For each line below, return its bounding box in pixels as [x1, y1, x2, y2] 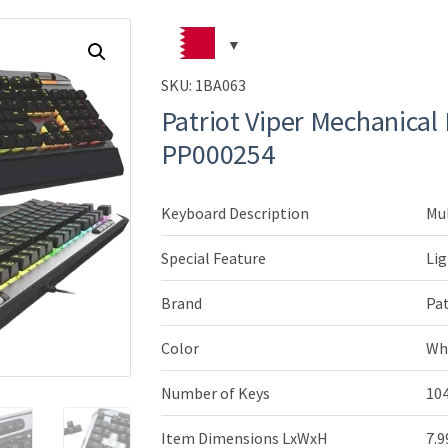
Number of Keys [160, 382, 270, 403]
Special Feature [160, 247, 266, 268]
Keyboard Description [160, 202, 309, 223]
